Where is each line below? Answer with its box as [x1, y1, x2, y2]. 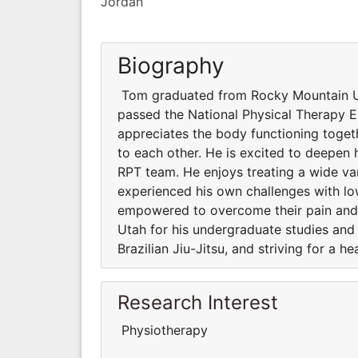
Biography [117, 51, 225, 79]
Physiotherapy [117, 321, 208, 338]
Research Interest [117, 290, 278, 314]
